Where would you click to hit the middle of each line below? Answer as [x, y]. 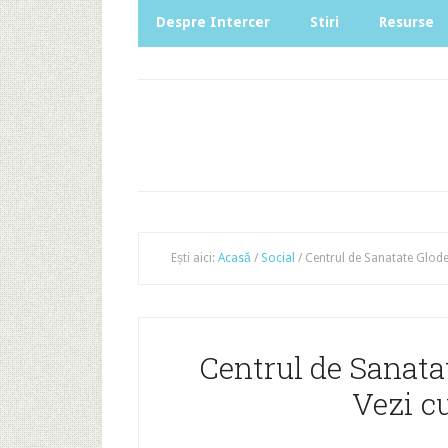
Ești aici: [194, 258]
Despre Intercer [213, 22]
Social [278, 258]
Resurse [406, 22]
